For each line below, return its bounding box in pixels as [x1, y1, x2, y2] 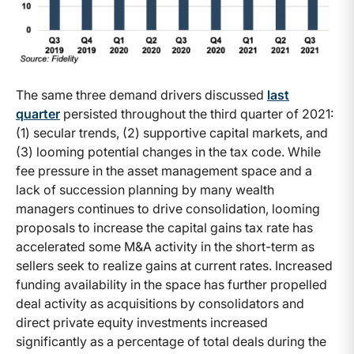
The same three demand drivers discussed [16, 86, 267, 103]
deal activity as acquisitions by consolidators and [16, 295, 304, 311]
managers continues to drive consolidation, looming [16, 200, 320, 217]
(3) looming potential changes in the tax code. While [16, 143, 321, 160]
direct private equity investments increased [16, 314, 268, 330]
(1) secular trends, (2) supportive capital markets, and [16, 124, 328, 141]
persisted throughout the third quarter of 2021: [60, 105, 333, 122]
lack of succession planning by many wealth [16, 181, 274, 198]
